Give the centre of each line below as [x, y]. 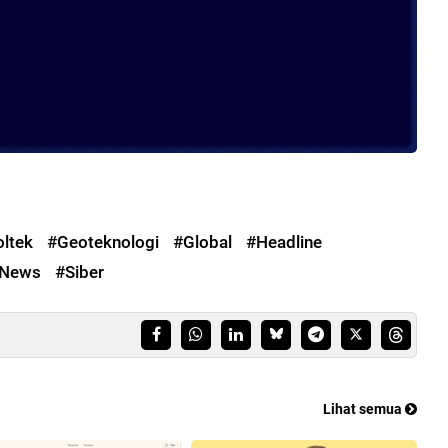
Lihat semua [364, 409]
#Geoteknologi [103, 242]
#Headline [284, 242]
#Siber [79, 272]
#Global [202, 242]
